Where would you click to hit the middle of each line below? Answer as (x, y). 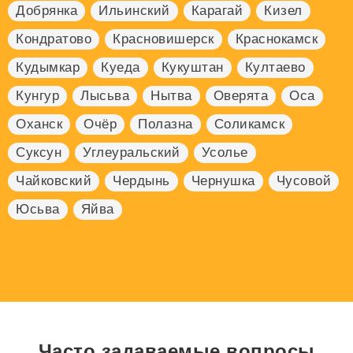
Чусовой (303, 181)
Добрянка (46, 11)
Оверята (240, 96)
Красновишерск (163, 39)
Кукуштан (192, 68)
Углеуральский (132, 153)
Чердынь (141, 181)
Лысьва (105, 96)
